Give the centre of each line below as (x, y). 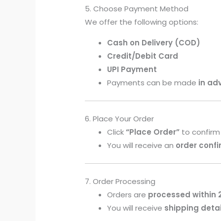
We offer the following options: (142, 22)
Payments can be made (153, 83)
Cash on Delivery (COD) (154, 43)
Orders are (128, 195)
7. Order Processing (120, 182)
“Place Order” (153, 132)
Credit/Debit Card (143, 56)
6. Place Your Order (120, 119)
